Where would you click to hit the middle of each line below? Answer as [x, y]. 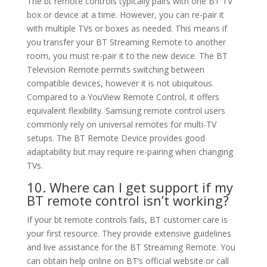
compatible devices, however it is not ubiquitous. [120, 83]
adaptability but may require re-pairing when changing [130, 152]
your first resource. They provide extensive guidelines [129, 234]
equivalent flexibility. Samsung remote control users [126, 111]
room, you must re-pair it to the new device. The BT [127, 56]
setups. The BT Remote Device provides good [116, 138]
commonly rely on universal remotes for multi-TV [121, 125]
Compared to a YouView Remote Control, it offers [123, 97]
